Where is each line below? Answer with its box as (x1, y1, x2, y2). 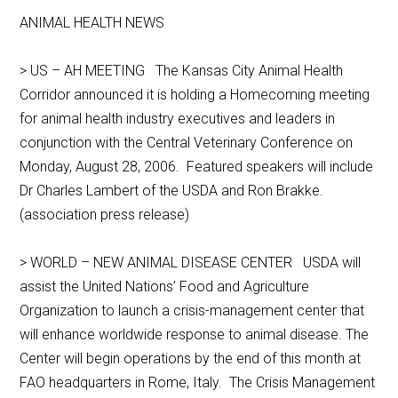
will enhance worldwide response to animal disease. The (20, 326, 370, 344)
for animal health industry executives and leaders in (20, 110, 336, 128)
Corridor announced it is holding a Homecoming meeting (20, 86, 370, 104)
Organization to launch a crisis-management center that (20, 302, 365, 320)
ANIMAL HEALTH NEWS (20, 14, 165, 32)
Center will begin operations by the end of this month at (20, 350, 362, 368)
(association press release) (20, 206, 190, 224)
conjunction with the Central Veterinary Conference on (20, 134, 354, 152)
